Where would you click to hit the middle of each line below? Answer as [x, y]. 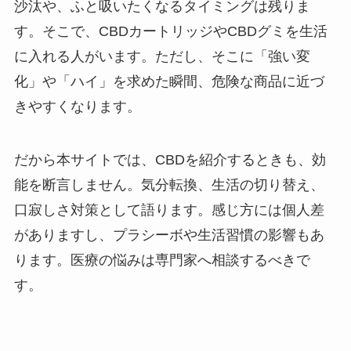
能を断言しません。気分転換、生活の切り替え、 [169, 185]
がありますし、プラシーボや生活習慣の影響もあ [169, 235]
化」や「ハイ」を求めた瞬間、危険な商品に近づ [169, 82]
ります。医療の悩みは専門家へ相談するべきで [162, 261]
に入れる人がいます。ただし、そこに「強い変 [162, 57]
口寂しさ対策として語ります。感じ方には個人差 [169, 210]
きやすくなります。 [77, 107]
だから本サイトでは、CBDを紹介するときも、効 [170, 160]
